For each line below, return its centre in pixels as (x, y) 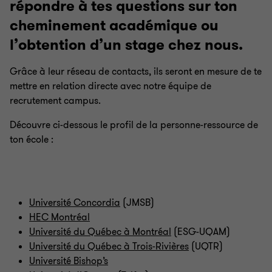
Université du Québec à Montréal (100, 232)
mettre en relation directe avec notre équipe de (110, 86)
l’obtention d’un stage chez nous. (126, 45)
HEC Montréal (59, 217)
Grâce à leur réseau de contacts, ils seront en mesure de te (136, 72)
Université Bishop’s (69, 261)
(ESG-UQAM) (201, 232)
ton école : (32, 140)
